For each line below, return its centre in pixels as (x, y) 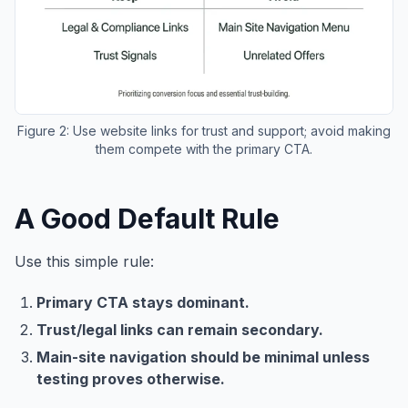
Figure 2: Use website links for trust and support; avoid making (204, 131)
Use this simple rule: (84, 262)
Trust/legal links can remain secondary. (180, 330)
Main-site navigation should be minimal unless (203, 357)
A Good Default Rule (147, 219)
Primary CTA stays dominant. (143, 303)
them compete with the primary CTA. (204, 149)
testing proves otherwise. (131, 379)
